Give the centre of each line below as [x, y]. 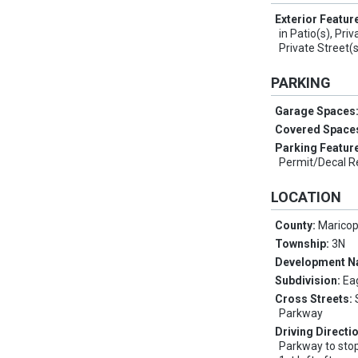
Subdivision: [309, 281]
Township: [304, 244]
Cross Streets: [315, 299]
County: [297, 226]
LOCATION [306, 197]
